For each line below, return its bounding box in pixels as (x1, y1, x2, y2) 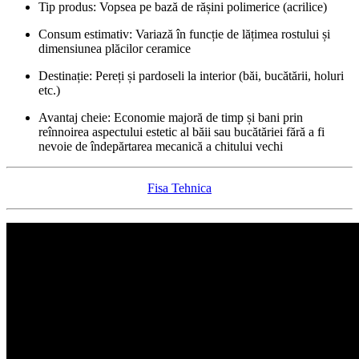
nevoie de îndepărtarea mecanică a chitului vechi (38, 139, 283, 154)
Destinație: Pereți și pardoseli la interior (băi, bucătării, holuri (38, 69, 344, 83)
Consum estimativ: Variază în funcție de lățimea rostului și (38, 27, 330, 42)
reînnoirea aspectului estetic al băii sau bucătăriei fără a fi (38, 125, 325, 139)
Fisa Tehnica (147, 181, 212, 196)
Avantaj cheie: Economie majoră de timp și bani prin (38, 111, 303, 125)
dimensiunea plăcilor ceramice (38, 42, 191, 56)
